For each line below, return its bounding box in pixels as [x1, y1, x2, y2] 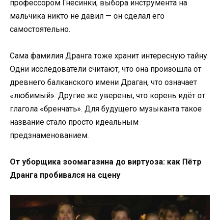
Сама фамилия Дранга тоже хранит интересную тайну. [10, 51, 209, 60]
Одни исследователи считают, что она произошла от [10, 64, 201, 74]
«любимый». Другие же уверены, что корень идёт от [10, 90, 205, 100]
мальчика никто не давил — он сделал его [10, 11, 165, 21]
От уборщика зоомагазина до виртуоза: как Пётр [10, 157, 201, 166]
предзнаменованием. [10, 130, 89, 140]
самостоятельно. [10, 24, 70, 34]
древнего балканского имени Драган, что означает [10, 77, 197, 87]
